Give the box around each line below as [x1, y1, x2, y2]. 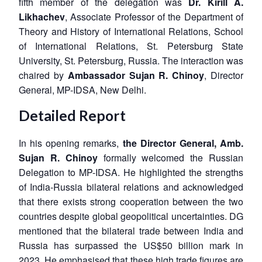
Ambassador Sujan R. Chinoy [67, 68, 205, 82]
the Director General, [122, 136, 220, 150]
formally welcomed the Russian [97, 151, 244, 165]
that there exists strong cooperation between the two [19, 195, 243, 209]
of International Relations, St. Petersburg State [19, 39, 243, 53]
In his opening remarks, [19, 136, 123, 150]
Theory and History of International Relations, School [19, 24, 243, 38]
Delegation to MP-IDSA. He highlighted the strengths [19, 166, 243, 180]
